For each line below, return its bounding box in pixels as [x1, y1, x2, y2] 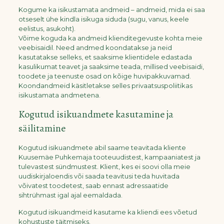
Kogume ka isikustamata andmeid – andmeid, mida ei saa [18, 5, 205, 13]
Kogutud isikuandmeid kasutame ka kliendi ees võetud [18, 208, 197, 216]
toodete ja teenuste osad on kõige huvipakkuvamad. [18, 72, 191, 80]
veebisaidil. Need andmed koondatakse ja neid [18, 43, 172, 51]
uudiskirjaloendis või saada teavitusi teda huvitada [18, 172, 179, 180]
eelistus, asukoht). [18, 24, 75, 32]
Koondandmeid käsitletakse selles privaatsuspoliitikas [18, 81, 192, 89]
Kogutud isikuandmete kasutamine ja [18, 107, 173, 121]
